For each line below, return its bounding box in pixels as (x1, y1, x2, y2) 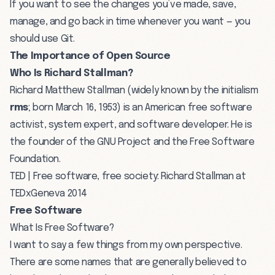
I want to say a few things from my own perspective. (10, 239, 242, 250)
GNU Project (97, 136, 152, 147)
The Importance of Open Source (10, 50, 171, 61)
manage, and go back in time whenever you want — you (10, 16, 250, 27)
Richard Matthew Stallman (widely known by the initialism (10, 85, 258, 96)
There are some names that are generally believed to (10, 257, 247, 268)
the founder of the (10, 136, 98, 147)
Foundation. (10, 153, 61, 165)
